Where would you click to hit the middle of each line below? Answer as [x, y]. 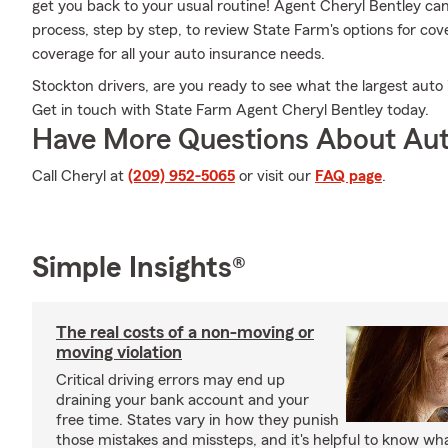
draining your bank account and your [182, 400]
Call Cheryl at [80, 176]
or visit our [275, 176]
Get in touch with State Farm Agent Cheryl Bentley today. [230, 110]
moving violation [119, 352]
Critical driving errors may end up [170, 380]
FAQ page [348, 176]
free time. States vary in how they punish [197, 420]
